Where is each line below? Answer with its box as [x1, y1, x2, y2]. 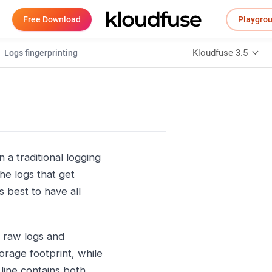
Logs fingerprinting [4, 47, 78, 58]
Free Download [23, 14, 81, 24]
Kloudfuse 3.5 [192, 47, 248, 58]
